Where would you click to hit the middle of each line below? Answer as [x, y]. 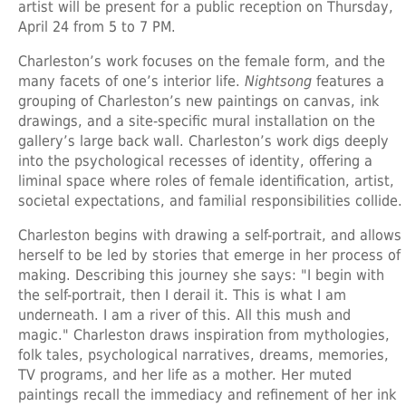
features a [348, 81]
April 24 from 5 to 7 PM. [97, 26]
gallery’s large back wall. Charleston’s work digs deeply [203, 140]
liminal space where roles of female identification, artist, [206, 180]
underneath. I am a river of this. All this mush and [184, 314]
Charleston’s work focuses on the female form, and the [202, 61]
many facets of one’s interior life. [131, 81]
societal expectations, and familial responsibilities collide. [210, 200]
